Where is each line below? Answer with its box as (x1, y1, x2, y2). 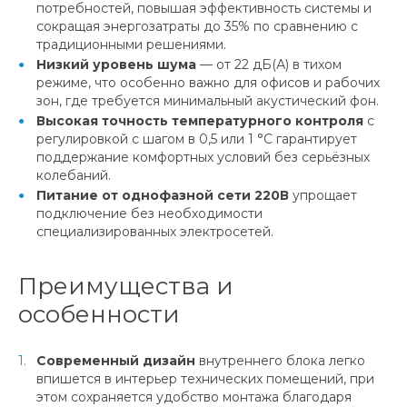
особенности (18, 299, 180, 329)
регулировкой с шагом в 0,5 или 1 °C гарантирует (36, 130, 357, 147)
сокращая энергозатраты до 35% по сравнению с (36, 17, 358, 35)
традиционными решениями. (36, 35, 226, 53)
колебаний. (36, 166, 111, 184)
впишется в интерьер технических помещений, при (36, 370, 374, 387)
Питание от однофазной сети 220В (36, 186, 289, 203)
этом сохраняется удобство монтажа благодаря (36, 388, 352, 405)
